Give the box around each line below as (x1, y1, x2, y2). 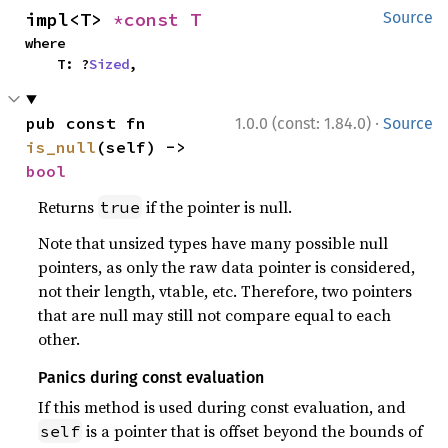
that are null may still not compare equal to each (38, 304, 392, 326)
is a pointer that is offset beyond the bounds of (82, 420, 424, 442)
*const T (113, 8, 201, 31)
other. (38, 328, 81, 350)
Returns (38, 196, 99, 218)
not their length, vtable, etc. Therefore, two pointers (38, 280, 413, 302)
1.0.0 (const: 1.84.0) (235, 114, 371, 133)
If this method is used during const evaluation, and (38, 396, 407, 418)
